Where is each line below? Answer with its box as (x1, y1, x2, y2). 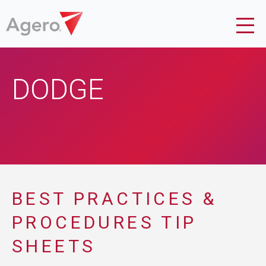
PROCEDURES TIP (12, 212, 197, 233)
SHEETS (12, 236, 96, 256)
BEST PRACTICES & (12, 188, 217, 209)
